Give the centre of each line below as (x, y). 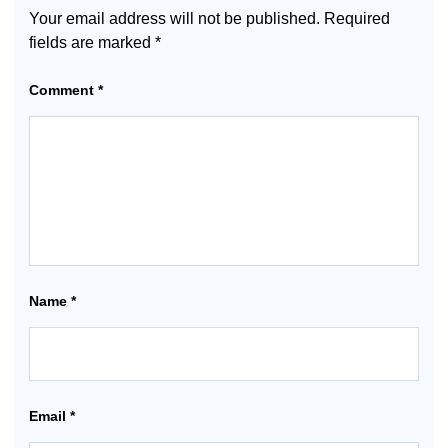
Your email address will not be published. (174, 19)
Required (357, 19)
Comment (63, 90)
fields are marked (92, 43)
